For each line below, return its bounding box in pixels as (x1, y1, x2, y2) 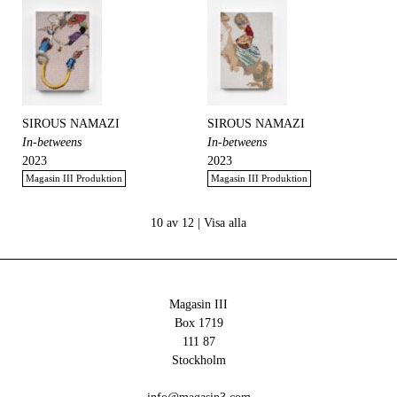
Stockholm (171, 354, 226, 367)
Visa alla (204, 216, 246, 230)
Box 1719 (174, 316, 223, 330)
